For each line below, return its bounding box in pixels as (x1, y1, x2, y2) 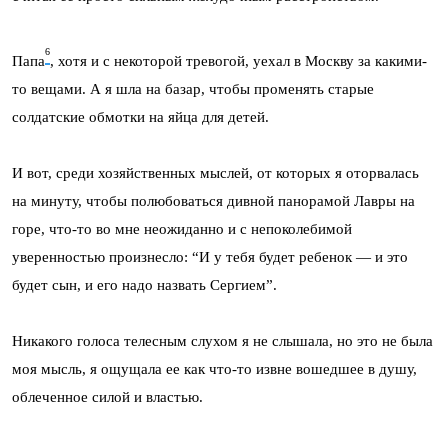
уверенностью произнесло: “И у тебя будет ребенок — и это (12, 249, 408, 266)
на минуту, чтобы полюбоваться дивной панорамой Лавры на (12, 193, 415, 210)
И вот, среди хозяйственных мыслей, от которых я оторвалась (12, 165, 419, 182)
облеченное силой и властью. (12, 389, 203, 406)
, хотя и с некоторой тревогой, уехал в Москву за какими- (50, 53, 427, 70)
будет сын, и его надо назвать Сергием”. (12, 277, 277, 294)
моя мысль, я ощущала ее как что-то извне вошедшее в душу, (12, 361, 417, 378)
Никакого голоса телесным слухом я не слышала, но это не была (12, 333, 433, 350)
